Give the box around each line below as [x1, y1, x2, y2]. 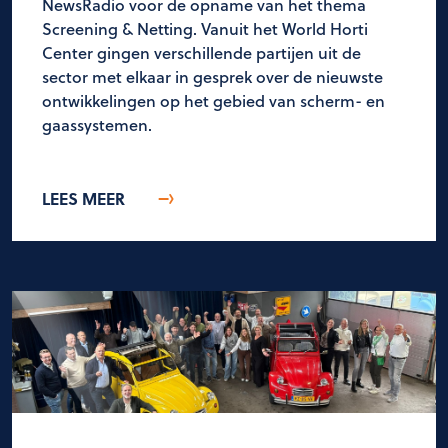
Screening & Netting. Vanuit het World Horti [42, 17, 368, 41]
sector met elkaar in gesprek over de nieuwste [42, 65, 383, 89]
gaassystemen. [42, 113, 152, 137]
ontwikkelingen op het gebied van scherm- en [42, 89, 385, 113]
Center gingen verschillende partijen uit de [42, 41, 361, 65]
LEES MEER [42, 187, 125, 211]
